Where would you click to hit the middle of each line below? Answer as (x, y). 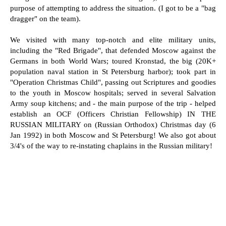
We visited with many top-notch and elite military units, (113, 40)
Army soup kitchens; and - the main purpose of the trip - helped (113, 103)
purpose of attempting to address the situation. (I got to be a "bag (113, 8)
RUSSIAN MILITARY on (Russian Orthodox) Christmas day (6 (113, 125)
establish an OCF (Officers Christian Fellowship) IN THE (113, 114)
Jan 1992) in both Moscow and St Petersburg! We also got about (113, 135)
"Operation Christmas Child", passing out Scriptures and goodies (113, 82)
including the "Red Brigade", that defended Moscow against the (113, 50)
